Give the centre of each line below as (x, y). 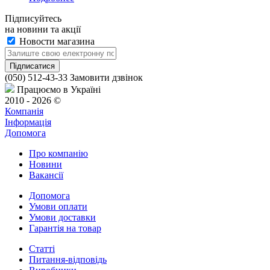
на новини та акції (43, 30)
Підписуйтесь (33, 19)
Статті (42, 249)
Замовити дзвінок (106, 78)
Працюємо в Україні (58, 90)
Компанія (24, 111)
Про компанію (58, 154)
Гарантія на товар (65, 228)
